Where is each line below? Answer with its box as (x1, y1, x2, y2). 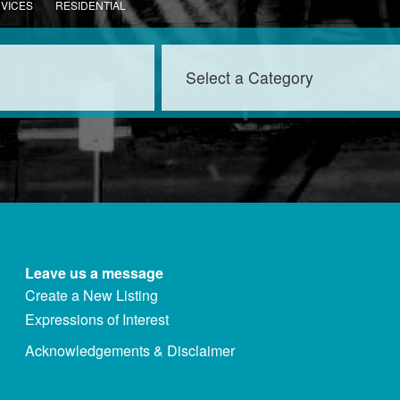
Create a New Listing (24, 285, 158, 306)
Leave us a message (24, 262, 163, 283)
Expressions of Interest (24, 309, 169, 330)
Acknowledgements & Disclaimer (24, 339, 235, 361)
